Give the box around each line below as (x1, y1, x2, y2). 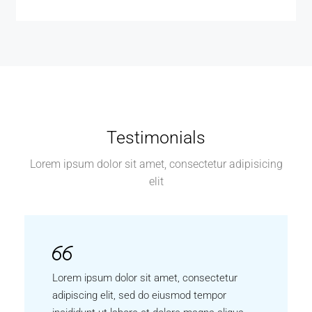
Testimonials (107, 127, 205, 148)
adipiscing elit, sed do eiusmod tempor (52, 289, 226, 302)
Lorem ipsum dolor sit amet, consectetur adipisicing (29, 157, 283, 171)
